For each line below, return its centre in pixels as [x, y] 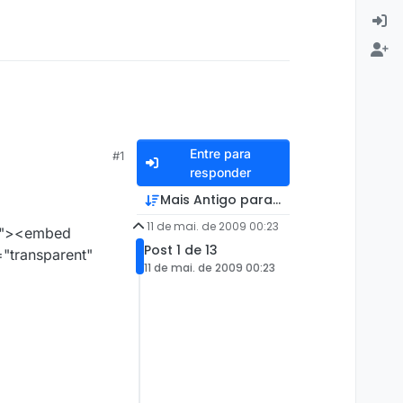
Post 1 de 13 [180, 251]
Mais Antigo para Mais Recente [262, 200]
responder [221, 173]
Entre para [221, 154]
